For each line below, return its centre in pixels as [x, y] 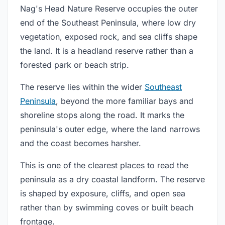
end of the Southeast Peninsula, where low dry [108, 23]
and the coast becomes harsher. [81, 143]
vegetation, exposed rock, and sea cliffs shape [109, 37]
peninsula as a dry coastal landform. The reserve [113, 179]
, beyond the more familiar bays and [125, 101]
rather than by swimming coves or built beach [107, 207]
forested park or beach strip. [75, 65]
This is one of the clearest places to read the [104, 165]
